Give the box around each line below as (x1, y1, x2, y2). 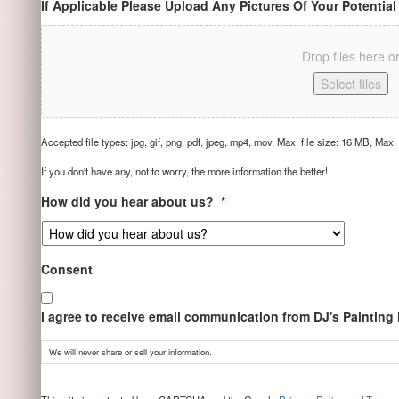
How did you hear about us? (40, 192, 214, 210)
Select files (321, 75, 382, 93)
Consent (40, 260, 93, 278)
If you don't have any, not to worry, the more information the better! (40, 164, 328, 178)
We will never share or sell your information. (48, 346, 212, 358)
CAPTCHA (40, 378, 102, 395)
